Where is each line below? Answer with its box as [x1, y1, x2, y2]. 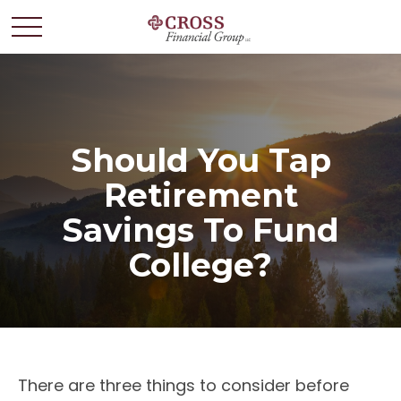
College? [129, 245, 272, 285]
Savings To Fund [62, 210, 339, 250]
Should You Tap [70, 141, 331, 180]
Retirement [103, 175, 298, 215]
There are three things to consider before [18, 374, 349, 397]
